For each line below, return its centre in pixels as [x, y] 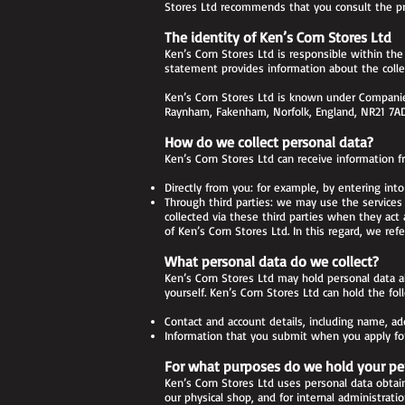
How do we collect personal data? [269, 142]
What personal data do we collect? [272, 261]
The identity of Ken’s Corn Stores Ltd [278, 37]
